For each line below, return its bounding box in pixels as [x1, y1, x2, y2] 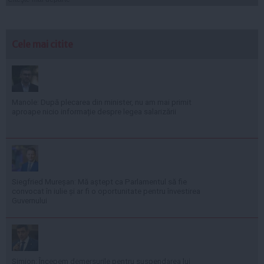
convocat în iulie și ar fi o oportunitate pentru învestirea [12, 186, 200, 196]
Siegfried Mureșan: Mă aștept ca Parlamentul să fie [12, 177, 187, 186]
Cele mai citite [12, 38, 73, 50]
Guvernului [12, 196, 47, 205]
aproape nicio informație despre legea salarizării [12, 107, 176, 116]
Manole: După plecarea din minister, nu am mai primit [12, 97, 192, 107]
